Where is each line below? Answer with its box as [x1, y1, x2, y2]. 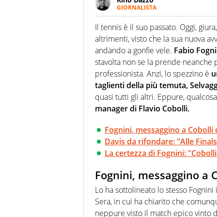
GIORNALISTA [117, 3, 156, 12]
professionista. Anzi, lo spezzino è [95, 68, 211, 79]
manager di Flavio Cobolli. [95, 103, 189, 114]
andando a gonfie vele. [95, 45, 174, 56]
